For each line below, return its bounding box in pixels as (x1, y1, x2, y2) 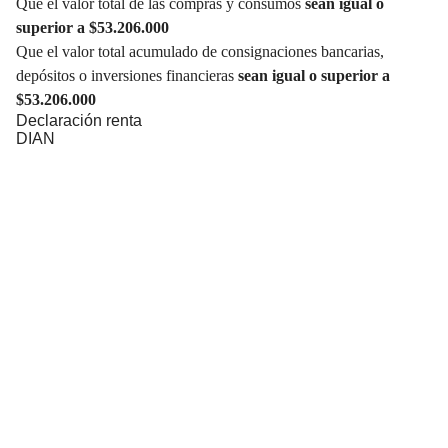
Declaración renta (16, 111, 142, 129)
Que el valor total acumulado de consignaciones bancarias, (16, 42, 384, 60)
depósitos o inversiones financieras (16, 66, 234, 84)
